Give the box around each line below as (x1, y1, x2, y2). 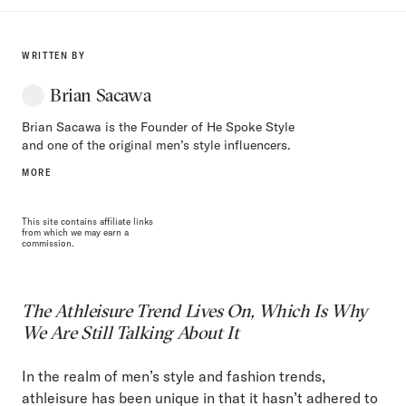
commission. (22, 237, 74, 249)
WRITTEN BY (22, 48, 86, 62)
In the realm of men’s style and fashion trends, (22, 366, 325, 385)
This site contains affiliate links (22, 215, 153, 227)
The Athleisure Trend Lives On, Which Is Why (22, 298, 368, 322)
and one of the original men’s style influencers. (22, 136, 291, 153)
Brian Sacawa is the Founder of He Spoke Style (22, 118, 295, 135)
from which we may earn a (22, 226, 129, 238)
